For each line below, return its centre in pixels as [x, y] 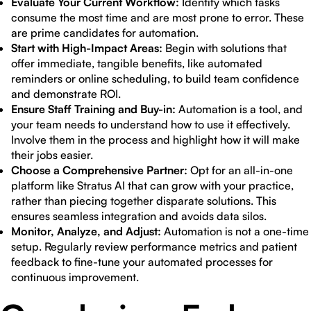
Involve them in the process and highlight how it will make [155, 140]
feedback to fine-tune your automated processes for [142, 262]
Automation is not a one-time [235, 231]
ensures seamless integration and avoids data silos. [139, 216]
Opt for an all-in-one [240, 170]
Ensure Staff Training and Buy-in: [93, 109]
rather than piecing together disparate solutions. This [144, 201]
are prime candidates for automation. [105, 33]
